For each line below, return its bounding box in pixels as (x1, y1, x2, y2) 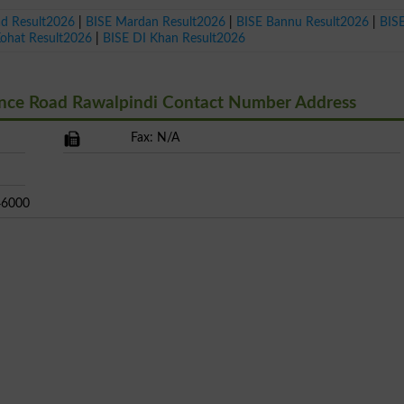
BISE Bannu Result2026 (236, 14, 370, 29)
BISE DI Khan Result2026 (103, 31, 246, 45)
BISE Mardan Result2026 (86, 14, 226, 29)
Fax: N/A (130, 130, 179, 144)
